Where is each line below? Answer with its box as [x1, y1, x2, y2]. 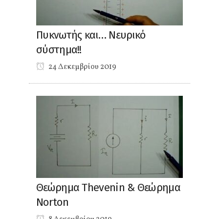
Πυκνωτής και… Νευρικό [36, 28, 146, 42]
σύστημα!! [36, 43, 82, 56]
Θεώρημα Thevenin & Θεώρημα [36, 180, 180, 194]
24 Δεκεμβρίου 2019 [47, 61, 116, 72]
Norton [36, 195, 68, 209]
